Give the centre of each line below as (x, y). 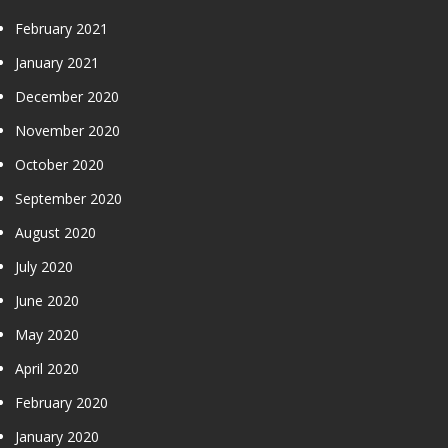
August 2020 (55, 232)
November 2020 (67, 130)
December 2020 (67, 96)
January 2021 (57, 62)
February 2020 (61, 402)
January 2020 (57, 436)
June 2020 (47, 300)
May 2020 (47, 334)
